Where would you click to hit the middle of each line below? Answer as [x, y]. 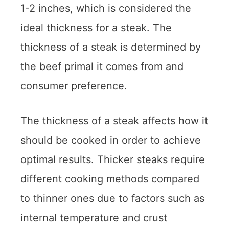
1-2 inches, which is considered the [106, 8]
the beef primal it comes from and [102, 66]
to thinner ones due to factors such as [112, 198]
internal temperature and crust [94, 217]
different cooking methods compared [110, 179]
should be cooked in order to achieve [111, 140]
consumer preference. [74, 86]
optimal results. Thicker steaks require [113, 159]
